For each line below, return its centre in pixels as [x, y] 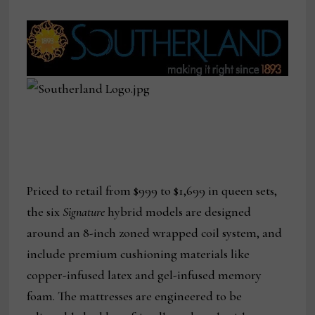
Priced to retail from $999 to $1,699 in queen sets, [152, 190]
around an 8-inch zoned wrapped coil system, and [155, 232]
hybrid [126, 211]
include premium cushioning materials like [139, 253]
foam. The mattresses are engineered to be [135, 296]
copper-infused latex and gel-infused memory [144, 275]
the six [45, 211]
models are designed [199, 211]
